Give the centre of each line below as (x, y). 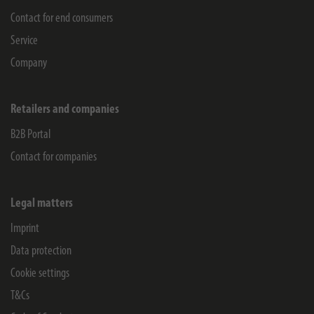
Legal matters (42, 204)
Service (24, 41)
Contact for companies (54, 157)
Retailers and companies (65, 110)
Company (29, 63)
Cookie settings (40, 274)
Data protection (41, 251)
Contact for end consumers (62, 19)
